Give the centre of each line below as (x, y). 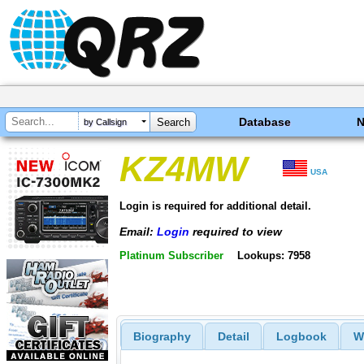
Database (265, 122)
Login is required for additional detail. (215, 206)
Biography (162, 337)
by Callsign (105, 122)
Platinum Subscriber (171, 256)
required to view (236, 231)
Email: (138, 231)
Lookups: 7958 (273, 256)
